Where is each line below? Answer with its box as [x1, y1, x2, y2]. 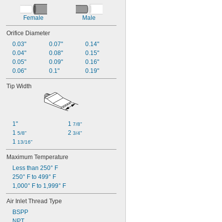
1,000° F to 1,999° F [12, 182, 66, 189]
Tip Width [6, 83, 32, 90]
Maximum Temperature [6, 154, 68, 161]
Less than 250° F [12, 165, 58, 171]
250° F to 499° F [12, 173, 56, 180]
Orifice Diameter [6, 30, 50, 37]
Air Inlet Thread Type [6, 198, 62, 205]
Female [23, 14, 44, 21]
